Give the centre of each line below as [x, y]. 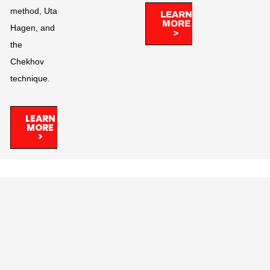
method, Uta [33, 11]
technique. [30, 79]
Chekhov [27, 62]
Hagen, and [32, 28]
